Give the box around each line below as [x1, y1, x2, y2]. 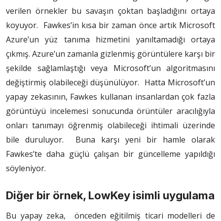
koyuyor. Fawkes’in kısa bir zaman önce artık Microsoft [6, 20, 215, 31]
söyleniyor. [6, 163, 46, 174]
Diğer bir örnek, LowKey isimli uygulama [6, 189, 215, 202]
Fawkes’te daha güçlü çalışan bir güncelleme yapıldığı [6, 148, 215, 160]
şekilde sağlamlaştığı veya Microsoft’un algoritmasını [6, 63, 215, 74]
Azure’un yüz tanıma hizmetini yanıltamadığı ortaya [6, 34, 215, 45]
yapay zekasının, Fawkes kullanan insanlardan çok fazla [6, 91, 215, 103]
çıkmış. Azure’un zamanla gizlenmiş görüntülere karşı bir [6, 48, 215, 60]
